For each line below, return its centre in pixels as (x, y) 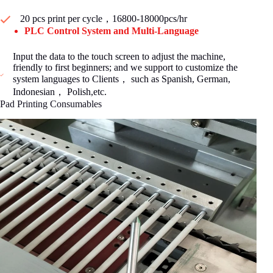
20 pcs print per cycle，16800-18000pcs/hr (104, 19)
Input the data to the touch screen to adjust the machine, (119, 57)
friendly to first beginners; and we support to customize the (125, 68)
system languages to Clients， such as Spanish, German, (121, 79)
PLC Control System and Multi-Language (112, 31)
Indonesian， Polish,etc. (59, 92)
